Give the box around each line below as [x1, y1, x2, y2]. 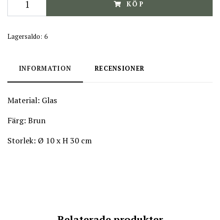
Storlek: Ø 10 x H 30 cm [7, 135, 92, 146]
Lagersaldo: [7, 32, 42, 41]
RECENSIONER [95, 64, 145, 73]
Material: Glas [7, 95, 57, 106]
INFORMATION [19, 64, 72, 73]
